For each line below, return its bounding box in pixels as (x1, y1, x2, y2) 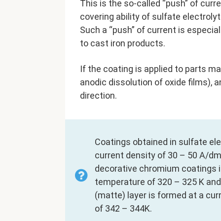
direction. (80, 90, 117, 101)
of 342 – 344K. (95, 203, 152, 214)
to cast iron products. (80, 38, 165, 49)
